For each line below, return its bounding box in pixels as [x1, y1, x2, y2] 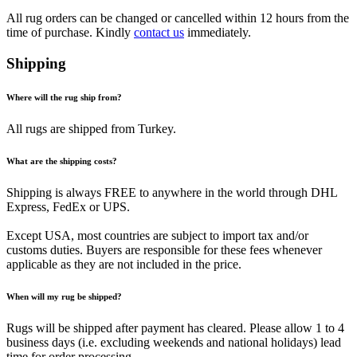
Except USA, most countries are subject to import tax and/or [6, 228, 308, 242]
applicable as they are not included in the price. [6, 257, 241, 271]
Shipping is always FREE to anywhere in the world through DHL [6, 185, 337, 199]
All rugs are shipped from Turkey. [6, 121, 176, 135]
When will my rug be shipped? [6, 291, 122, 301]
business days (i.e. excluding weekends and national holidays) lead [6, 335, 341, 349]
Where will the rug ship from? [6, 92, 122, 102]
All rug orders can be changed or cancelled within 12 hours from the [6, 11, 349, 25]
